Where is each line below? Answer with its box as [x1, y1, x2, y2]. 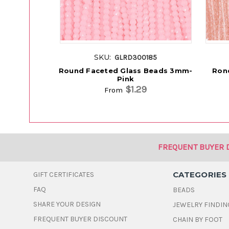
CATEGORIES [173, 170, 227, 180]
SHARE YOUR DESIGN [33, 200, 101, 209]
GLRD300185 [114, 53, 157, 62]
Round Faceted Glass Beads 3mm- [58, 66, 193, 75]
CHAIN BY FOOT [173, 215, 223, 224]
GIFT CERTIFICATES [33, 170, 95, 179]
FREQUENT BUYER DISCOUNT [33, 215, 128, 224]
